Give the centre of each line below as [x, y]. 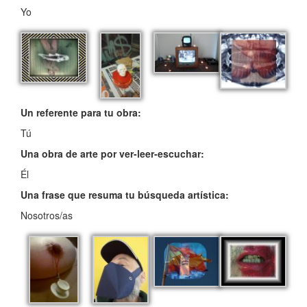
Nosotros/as [47, 216]
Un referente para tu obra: [81, 113]
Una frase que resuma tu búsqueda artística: [125, 195]
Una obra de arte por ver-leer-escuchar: [112, 154]
